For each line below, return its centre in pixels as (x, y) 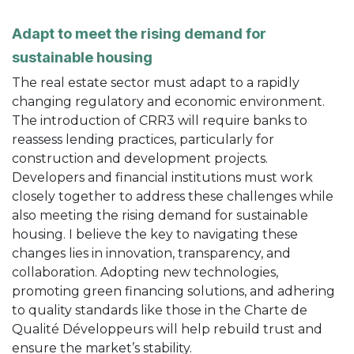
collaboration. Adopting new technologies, (145, 272)
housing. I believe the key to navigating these (155, 234)
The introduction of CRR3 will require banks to (160, 120)
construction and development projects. (140, 158)
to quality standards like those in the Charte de (160, 310)
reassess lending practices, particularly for (143, 139)
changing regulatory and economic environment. (168, 101)
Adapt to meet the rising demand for (139, 33)
